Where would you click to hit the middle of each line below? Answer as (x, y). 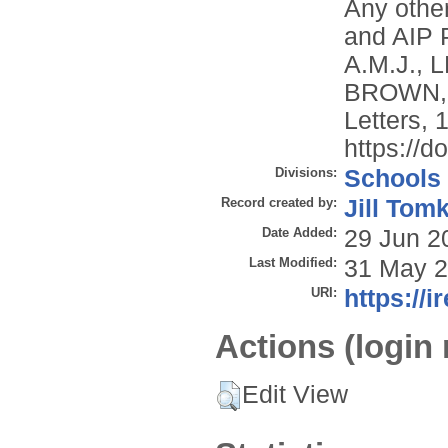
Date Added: (299, 233)
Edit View (295, 394)
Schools (392, 179)
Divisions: (306, 173)
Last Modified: (293, 263)
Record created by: (279, 203)
